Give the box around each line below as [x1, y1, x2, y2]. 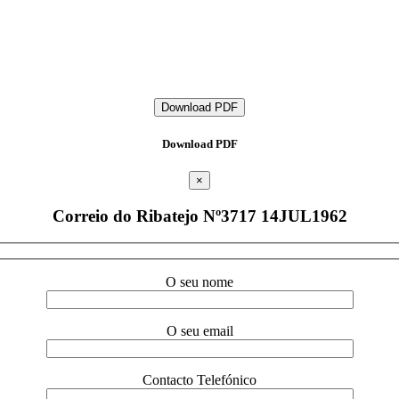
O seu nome [166, 273, 233, 289]
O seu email [166, 322, 233, 338]
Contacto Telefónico [142, 371, 256, 387]
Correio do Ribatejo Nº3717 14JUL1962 [52, 206, 347, 225]
